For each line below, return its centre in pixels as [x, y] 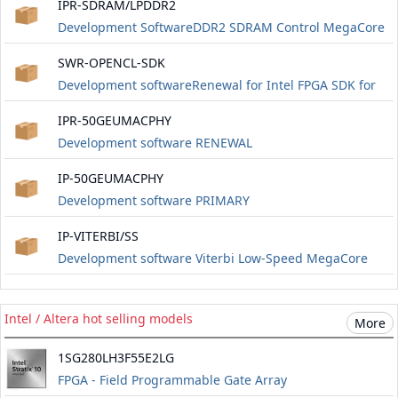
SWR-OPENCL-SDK [111, 63]
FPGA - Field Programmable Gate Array [172, 380]
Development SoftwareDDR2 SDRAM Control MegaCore [221, 28]
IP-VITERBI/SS [98, 236]
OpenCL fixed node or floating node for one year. [202, 107]
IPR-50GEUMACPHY [115, 121]
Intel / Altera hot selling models [99, 319]
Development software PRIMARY [154, 201]
